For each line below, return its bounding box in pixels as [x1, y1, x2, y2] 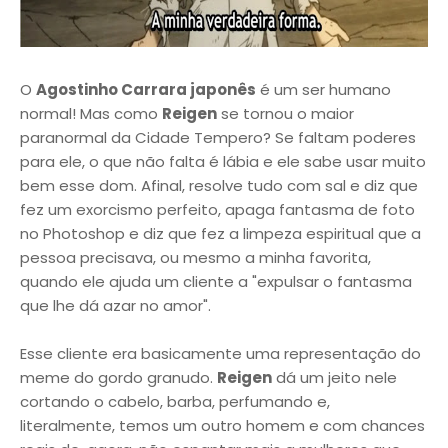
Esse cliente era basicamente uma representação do [20, 343, 421, 364]
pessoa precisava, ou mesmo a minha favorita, [20, 247, 371, 268]
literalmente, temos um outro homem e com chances [20, 415, 425, 436]
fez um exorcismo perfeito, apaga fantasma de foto [20, 199, 415, 220]
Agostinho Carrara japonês [36, 79, 256, 100]
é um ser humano [256, 79, 391, 100]
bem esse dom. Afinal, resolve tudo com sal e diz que [20, 175, 418, 196]
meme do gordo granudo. [20, 367, 217, 388]
